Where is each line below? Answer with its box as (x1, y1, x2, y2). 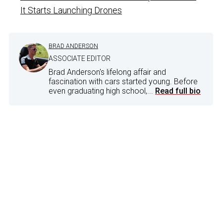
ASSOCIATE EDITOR (49, 54, 111, 62)
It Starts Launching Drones (20, 4, 122, 15)
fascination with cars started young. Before (49, 76, 198, 86)
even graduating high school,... (49, 86, 155, 96)
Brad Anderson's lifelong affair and (49, 67, 166, 77)
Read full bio (155, 86, 201, 96)
